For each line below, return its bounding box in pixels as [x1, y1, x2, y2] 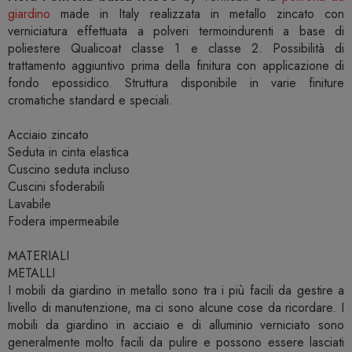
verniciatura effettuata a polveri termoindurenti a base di [8, 22, 344, 41]
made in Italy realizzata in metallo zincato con [50, 5, 344, 24]
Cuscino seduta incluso [8, 160, 130, 179]
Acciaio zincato [8, 126, 89, 145]
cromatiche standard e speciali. [8, 91, 173, 110]
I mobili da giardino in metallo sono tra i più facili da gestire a [8, 281, 344, 300]
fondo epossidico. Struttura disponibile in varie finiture [8, 74, 344, 93]
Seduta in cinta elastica [8, 143, 129, 162]
